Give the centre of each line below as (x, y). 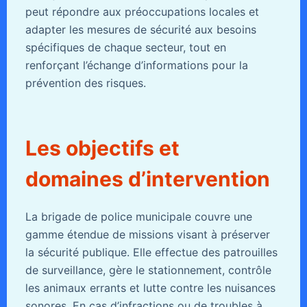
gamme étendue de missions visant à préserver (147, 234)
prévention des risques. (85, 83)
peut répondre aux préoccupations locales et (142, 11)
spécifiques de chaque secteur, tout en (125, 47)
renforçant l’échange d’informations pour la (136, 65)
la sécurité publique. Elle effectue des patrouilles (151, 252)
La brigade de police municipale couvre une (138, 216)
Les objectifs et (102, 148)
